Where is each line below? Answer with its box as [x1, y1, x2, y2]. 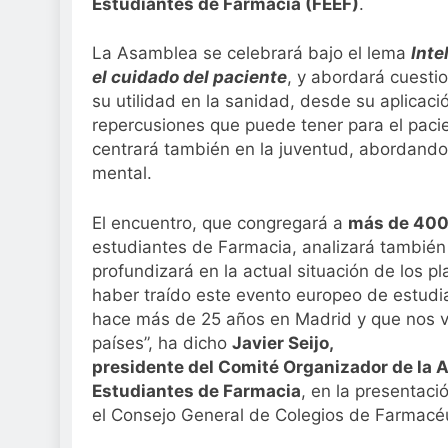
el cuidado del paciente [92, 67, 287, 88]
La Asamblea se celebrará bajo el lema [92, 43, 411, 64]
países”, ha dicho [92, 332, 232, 353]
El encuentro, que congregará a [92, 212, 348, 233]
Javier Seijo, [232, 332, 334, 353]
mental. [92, 163, 152, 184]
